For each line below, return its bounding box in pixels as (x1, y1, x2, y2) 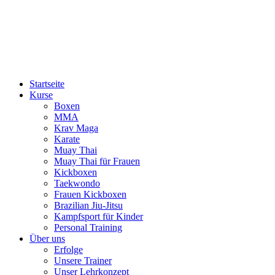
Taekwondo (54, 178, 100, 188)
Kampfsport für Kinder (54, 211, 143, 222)
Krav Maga (54, 123, 98, 133)
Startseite (29, 79, 64, 89)
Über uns (29, 233, 65, 244)
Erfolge (54, 244, 83, 255)
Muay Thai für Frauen (54, 156, 140, 166)
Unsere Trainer (54, 255, 112, 266)
